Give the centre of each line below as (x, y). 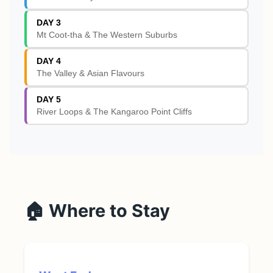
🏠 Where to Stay (97, 211)
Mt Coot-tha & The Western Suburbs (107, 35)
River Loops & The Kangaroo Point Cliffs (114, 112)
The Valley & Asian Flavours (90, 73)
